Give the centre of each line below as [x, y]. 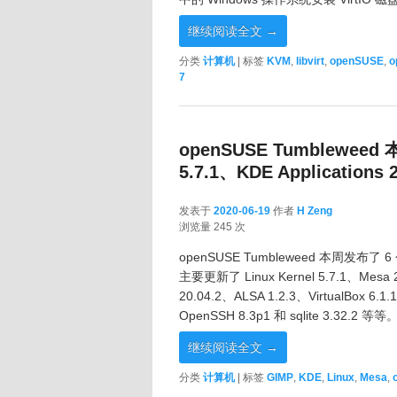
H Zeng [315, 211]
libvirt [310, 61]
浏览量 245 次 [212, 227]
